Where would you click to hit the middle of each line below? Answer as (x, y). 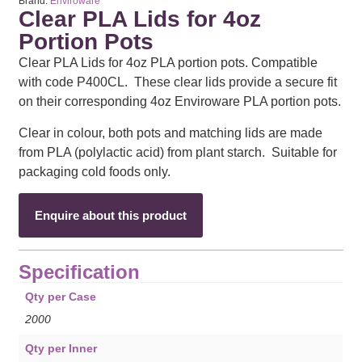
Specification (80, 272)
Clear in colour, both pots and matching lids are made (171, 133)
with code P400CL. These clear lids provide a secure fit (178, 82)
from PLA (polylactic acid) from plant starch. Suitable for (178, 152)
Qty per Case (60, 297)
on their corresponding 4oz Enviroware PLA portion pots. (180, 102)
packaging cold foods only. (95, 171)
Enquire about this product (111, 215)
